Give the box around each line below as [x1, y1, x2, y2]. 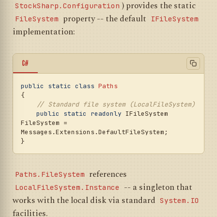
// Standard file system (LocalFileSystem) [36, 100, 195, 108]
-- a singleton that [122, 181, 192, 194]
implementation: [13, 25, 75, 38]
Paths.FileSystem [15, 170, 85, 179]
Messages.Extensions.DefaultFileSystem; [21, 127, 168, 136]
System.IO [160, 196, 199, 205]
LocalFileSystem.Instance [15, 183, 120, 192]
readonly [91, 109, 122, 118]
